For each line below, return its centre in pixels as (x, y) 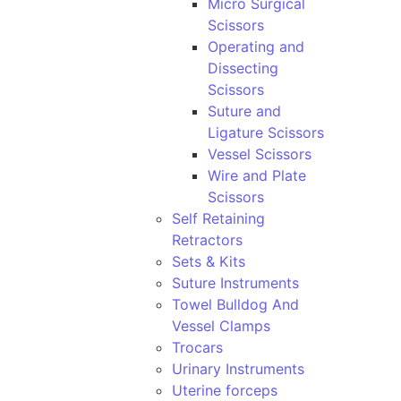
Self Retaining (218, 218)
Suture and (244, 111)
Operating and (256, 47)
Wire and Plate (257, 175)
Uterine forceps (225, 390)
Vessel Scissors (260, 154)
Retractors (207, 240)
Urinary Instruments (238, 369)
